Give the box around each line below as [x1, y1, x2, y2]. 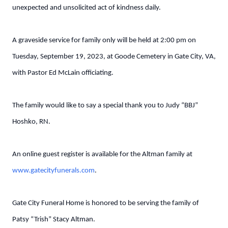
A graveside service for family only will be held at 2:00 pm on [12, 37, 196, 44]
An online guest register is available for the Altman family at [12, 151, 192, 158]
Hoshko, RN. [12, 118, 50, 126]
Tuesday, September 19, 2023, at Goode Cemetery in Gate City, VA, [12, 53, 216, 61]
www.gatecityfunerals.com [12, 167, 95, 175]
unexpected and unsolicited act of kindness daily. [12, 4, 161, 12]
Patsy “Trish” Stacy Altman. [12, 216, 95, 223]
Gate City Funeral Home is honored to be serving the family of [12, 199, 199, 207]
